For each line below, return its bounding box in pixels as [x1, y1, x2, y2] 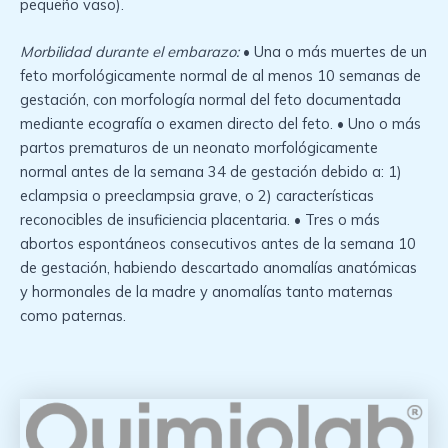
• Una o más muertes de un [239, 41, 427, 61]
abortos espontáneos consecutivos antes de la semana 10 [20, 233, 416, 253]
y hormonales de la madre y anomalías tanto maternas [20, 281, 393, 301]
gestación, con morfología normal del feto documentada [20, 89, 401, 109]
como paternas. [20, 305, 126, 325]
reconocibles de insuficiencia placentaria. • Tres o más [20, 209, 380, 229]
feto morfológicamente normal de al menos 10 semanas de [20, 65, 421, 85]
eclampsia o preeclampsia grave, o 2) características [20, 185, 374, 205]
